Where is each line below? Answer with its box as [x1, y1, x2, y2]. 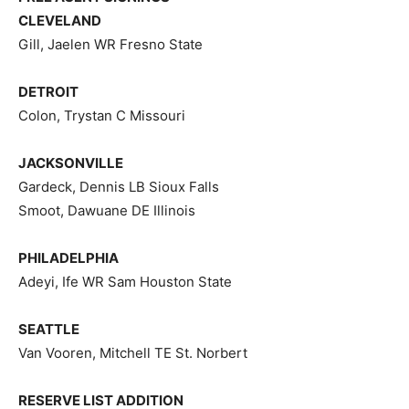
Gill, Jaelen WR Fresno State [18, 36, 203, 53]
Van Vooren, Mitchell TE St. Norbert [18, 344, 247, 362]
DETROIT [18, 83, 79, 100]
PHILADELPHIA [18, 249, 119, 267]
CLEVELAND [18, 12, 101, 29]
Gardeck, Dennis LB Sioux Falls [18, 178, 219, 195]
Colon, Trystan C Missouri [18, 107, 185, 124]
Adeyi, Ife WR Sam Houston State [18, 273, 232, 290]
